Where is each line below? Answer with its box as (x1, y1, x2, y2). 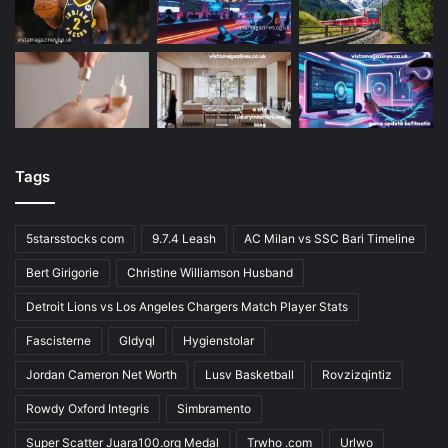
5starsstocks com (26, 230, 124, 246)
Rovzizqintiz (322, 366, 392, 382)
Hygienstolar (183, 332, 254, 348)
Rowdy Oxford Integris (26, 400, 149, 416)
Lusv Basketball (205, 366, 294, 382)
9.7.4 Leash (152, 230, 216, 246)
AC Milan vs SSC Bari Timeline (244, 230, 415, 246)
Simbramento (177, 400, 251, 416)
